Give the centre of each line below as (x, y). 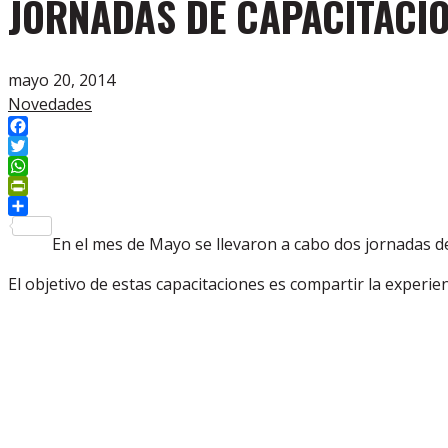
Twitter (35, 166)
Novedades (50, 104)
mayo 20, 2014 (61, 80)
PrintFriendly (56, 206)
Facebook (44, 146)
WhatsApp (47, 186)
